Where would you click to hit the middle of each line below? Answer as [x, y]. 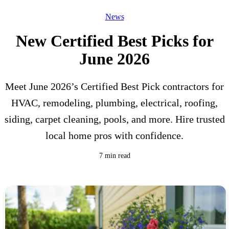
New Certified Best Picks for [114, 41]
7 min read [114, 156]
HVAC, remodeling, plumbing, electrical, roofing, [114, 103]
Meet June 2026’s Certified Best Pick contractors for [114, 87]
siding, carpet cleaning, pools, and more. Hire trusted [114, 119]
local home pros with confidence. [114, 136]
